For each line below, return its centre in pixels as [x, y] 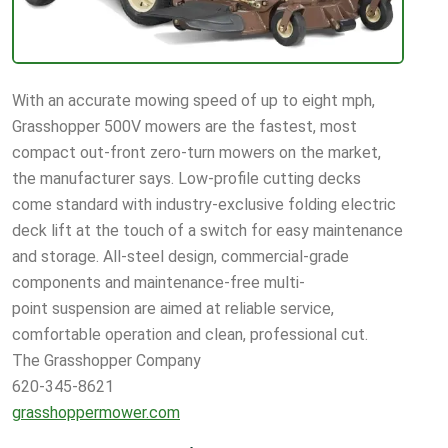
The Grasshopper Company [106, 360]
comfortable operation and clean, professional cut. [190, 334]
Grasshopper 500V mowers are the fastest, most [184, 126]
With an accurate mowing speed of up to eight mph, [193, 100]
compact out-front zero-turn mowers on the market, [196, 152]
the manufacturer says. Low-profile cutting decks [186, 178]
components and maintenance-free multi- [158, 282]
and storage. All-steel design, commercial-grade [180, 256]
